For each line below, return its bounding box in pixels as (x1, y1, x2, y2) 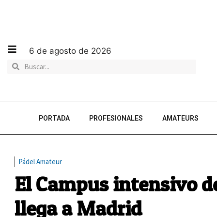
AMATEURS (162, 114, 199, 122)
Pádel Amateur (18, 157, 62, 166)
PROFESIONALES (89, 114, 143, 122)
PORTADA (39, 114, 70, 122)
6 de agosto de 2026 (29, 46, 111, 56)
